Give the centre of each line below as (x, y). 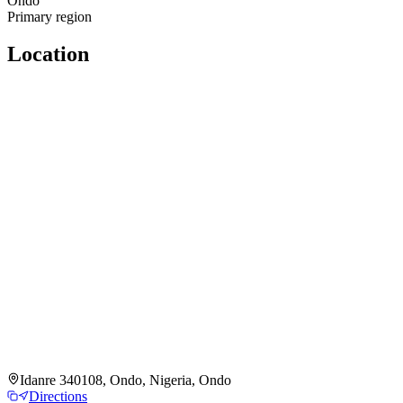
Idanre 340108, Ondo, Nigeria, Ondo (125, 381)
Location (48, 54)
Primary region (49, 16)
